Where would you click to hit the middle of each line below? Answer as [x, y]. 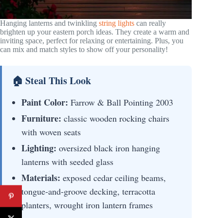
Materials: [41, 178]
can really [150, 23]
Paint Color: [45, 102]
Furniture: [41, 118]
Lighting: [39, 148]
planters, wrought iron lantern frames [87, 205]
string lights [117, 23]
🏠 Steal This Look [51, 81]
